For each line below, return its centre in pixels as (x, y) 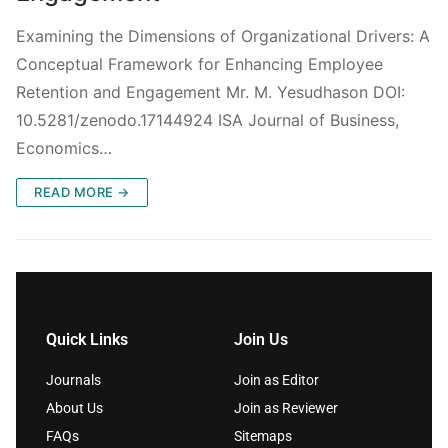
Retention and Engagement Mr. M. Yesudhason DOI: (210, 91)
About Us (74, 407)
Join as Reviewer (286, 407)
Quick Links (87, 339)
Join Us (261, 339)
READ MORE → (82, 191)
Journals (73, 379)
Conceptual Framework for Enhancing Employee (199, 63)
